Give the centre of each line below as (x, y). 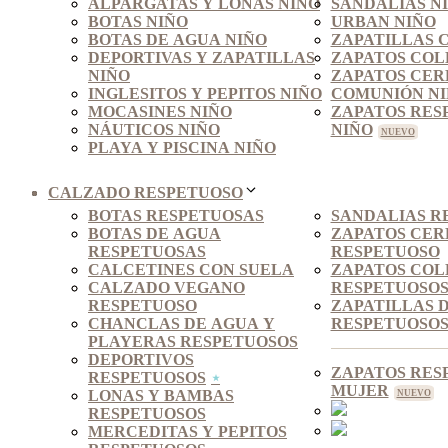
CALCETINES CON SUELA (191, 270)
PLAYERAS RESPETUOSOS (193, 342)
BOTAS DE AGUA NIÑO (177, 40)
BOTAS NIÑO (138, 22)
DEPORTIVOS (141, 360)
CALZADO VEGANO (166, 288)
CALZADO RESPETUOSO (145, 193)
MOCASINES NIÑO (160, 112)
